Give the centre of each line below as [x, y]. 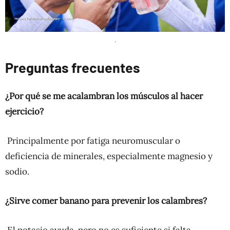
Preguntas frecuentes [73, 67]
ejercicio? [24, 111]
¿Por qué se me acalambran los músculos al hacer [104, 96]
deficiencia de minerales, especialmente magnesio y [109, 156]
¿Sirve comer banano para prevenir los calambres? [106, 200]
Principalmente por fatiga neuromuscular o [93, 140]
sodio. [17, 171]
